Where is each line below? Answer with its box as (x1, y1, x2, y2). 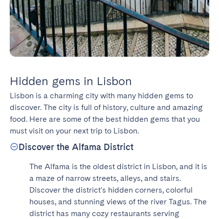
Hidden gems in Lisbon (10, 73, 132, 88)
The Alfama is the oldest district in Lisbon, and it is (29, 161, 207, 171)
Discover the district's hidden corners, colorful (29, 185, 193, 195)
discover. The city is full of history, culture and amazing (10, 102, 203, 112)
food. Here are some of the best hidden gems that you (10, 114, 200, 124)
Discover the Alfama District (19, 141, 133, 152)
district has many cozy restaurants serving (29, 208, 179, 218)
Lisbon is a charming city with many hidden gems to (10, 90, 193, 100)
